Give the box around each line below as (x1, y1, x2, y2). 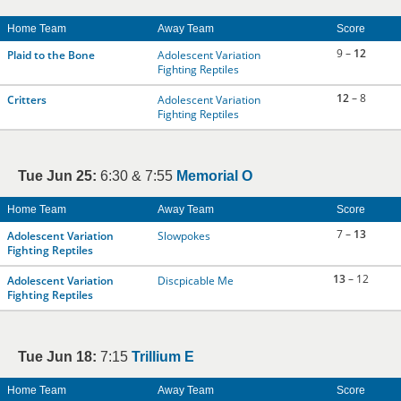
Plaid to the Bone (7, 47, 95, 63)
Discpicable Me (158, 273, 234, 288)
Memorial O (176, 168, 252, 183)
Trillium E (132, 349, 194, 364)
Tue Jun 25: (18, 168, 97, 183)
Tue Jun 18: (18, 349, 97, 364)
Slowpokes (158, 228, 210, 243)
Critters (7, 92, 47, 107)
